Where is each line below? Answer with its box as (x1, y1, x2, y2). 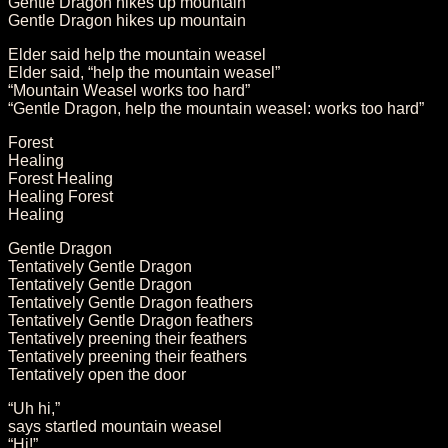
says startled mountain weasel (8, 417, 222, 435)
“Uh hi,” (8, 399, 60, 417)
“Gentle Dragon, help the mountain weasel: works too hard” (8, 99, 424, 117)
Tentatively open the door (8, 365, 186, 383)
